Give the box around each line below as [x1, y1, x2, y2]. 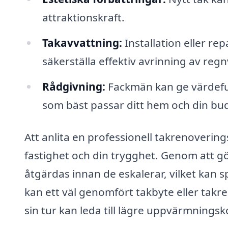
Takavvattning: [42, 35, 122, 50]
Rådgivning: [42, 79, 105, 94]
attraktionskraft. [42, 10, 125, 24]
